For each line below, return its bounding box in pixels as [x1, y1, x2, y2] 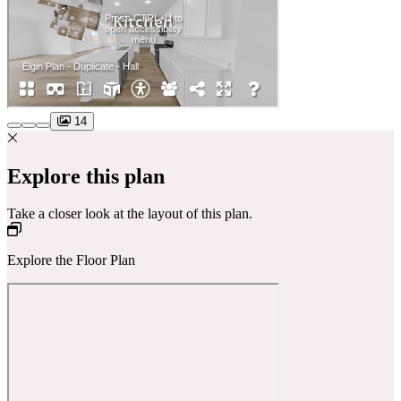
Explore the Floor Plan [7, 252, 135, 269]
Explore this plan [7, 164, 165, 188]
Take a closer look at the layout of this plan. [7, 206, 252, 222]
